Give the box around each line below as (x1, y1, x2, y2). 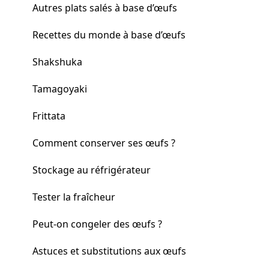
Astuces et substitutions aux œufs (32, 244, 186, 258)
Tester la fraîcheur (32, 190, 115, 204)
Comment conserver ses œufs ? (32, 136, 175, 150)
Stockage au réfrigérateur (32, 163, 151, 177)
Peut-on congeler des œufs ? (32, 217, 162, 231)
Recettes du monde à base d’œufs (32, 28, 186, 41)
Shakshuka (32, 55, 82, 68)
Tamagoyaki (32, 82, 87, 95)
